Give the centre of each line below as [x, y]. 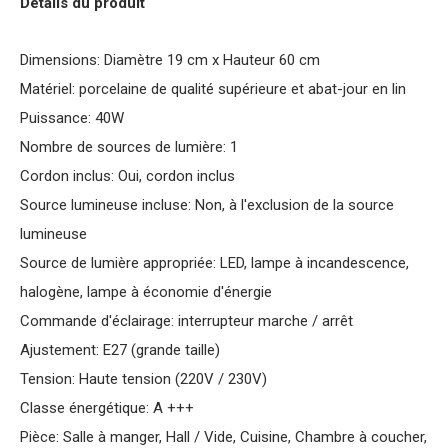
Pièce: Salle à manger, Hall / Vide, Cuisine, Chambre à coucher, [223, 437]
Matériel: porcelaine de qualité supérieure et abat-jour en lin [213, 89]
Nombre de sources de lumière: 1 [129, 147]
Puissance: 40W [72, 118]
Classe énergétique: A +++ [107, 408]
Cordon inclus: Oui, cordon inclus [127, 176]
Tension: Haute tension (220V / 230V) [143, 379]
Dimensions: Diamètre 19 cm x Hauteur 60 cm [170, 60]
